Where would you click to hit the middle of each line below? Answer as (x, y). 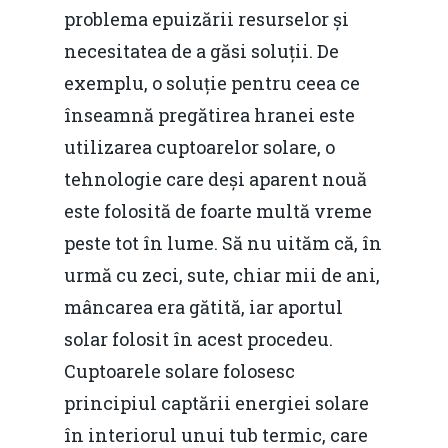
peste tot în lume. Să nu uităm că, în (223, 242)
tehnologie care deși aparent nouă (215, 178)
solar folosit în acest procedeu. (198, 338)
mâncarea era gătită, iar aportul (203, 306)
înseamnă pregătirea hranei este (209, 114)
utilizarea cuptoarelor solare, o (199, 146)
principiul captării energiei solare (216, 402)
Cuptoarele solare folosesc (179, 370)
